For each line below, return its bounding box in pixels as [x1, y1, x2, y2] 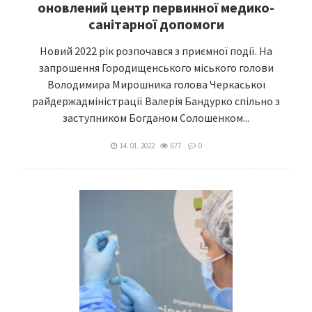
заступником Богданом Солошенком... [63, 111, 249, 125]
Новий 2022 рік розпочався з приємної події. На [40, 44, 272, 58]
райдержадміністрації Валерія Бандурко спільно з [32, 94, 280, 108]
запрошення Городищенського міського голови [38, 61, 274, 75]
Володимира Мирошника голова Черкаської [47, 77, 265, 91]
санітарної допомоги [88, 15, 224, 33]
